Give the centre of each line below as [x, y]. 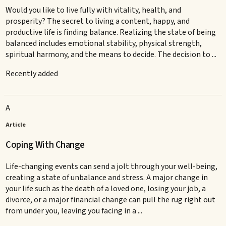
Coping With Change [45, 145]
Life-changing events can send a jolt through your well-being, [112, 167]
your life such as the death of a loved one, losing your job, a [106, 189]
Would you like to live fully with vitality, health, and [94, 10]
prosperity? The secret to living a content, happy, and [98, 21]
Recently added [32, 74]
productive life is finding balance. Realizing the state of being [111, 33]
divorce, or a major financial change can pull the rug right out [111, 200]
